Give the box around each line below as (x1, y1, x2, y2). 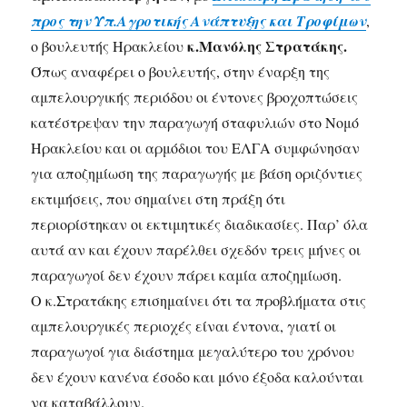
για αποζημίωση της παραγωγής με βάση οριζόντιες (31, 164, 363, 184)
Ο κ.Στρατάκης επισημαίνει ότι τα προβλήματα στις (31, 291, 367, 311)
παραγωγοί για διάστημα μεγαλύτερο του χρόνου (31, 342, 355, 362)
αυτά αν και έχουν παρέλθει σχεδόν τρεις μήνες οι (31, 240, 362, 260)
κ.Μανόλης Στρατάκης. (187, 35, 348, 57)
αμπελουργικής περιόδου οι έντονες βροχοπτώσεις (31, 87, 359, 107)
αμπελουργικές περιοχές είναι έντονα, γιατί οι (31, 316, 337, 336)
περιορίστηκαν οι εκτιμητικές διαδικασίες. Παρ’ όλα (31, 214, 369, 234)
